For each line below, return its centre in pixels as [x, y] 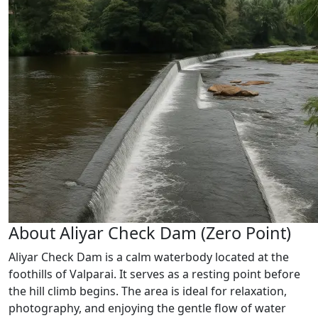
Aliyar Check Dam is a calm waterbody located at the [149, 257]
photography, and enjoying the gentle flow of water [147, 308]
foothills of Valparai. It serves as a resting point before [154, 274]
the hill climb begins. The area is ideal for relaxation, [148, 291]
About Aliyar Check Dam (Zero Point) [150, 233]
